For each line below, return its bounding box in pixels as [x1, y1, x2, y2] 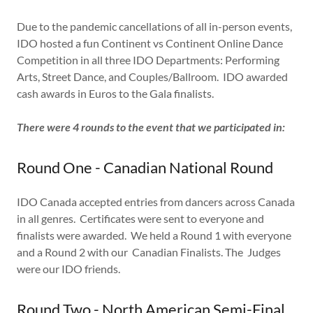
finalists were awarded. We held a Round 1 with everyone [17, 228, 291, 242]
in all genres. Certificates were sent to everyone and [17, 211, 264, 225]
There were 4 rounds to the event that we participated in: [17, 119, 285, 133]
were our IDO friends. [17, 261, 120, 275]
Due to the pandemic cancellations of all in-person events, [17, 19, 292, 33]
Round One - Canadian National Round [17, 157, 273, 177]
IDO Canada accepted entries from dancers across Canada [17, 194, 295, 208]
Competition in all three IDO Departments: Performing [17, 52, 279, 66]
